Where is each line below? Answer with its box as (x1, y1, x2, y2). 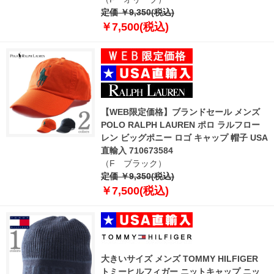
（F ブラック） (101, 158, 166, 168)
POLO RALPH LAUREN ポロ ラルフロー (101, 119, 260, 130)
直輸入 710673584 (101, 145, 173, 155)
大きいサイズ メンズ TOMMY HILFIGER (101, 253, 258, 264)
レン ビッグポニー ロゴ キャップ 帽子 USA (101, 132, 268, 143)
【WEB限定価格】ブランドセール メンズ (101, 106, 260, 117)
